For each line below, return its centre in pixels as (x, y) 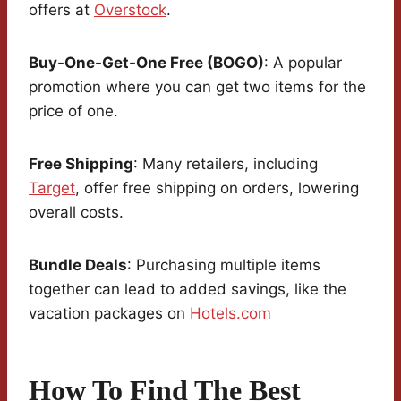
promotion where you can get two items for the (197, 87)
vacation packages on (107, 314)
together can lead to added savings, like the (188, 290)
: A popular (303, 63)
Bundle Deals (78, 265)
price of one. (73, 111)
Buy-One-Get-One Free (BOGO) (146, 63)
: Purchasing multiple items (224, 265)
